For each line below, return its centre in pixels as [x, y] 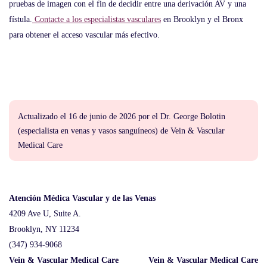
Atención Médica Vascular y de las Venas [82, 198]
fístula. [21, 19]
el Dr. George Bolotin [189, 117]
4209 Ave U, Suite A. [45, 214]
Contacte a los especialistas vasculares [97, 19]
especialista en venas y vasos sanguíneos [88, 131]
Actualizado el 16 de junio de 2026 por [85, 117]
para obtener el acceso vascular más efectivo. [84, 35]
